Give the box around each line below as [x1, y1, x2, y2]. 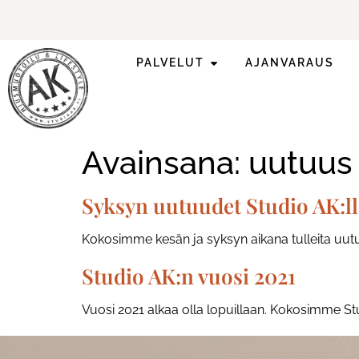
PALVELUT [136, 56, 205, 69]
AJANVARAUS [245, 56, 335, 69]
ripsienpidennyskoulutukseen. [112, 91, 301, 107]
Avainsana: [82, 143, 248, 181]
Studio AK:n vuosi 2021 [82, 261, 296, 290]
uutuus [248, 143, 353, 181]
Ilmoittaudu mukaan [143, 73, 270, 89]
